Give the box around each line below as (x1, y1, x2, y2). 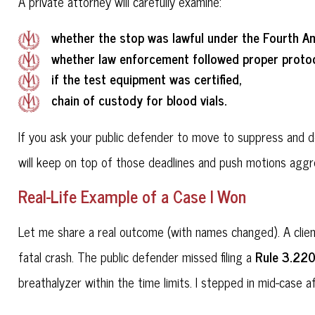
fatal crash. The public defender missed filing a (18, 246, 256, 268)
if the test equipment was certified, (51, 68, 242, 90)
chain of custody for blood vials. (51, 89, 226, 111)
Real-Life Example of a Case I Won (18, 182, 247, 210)
